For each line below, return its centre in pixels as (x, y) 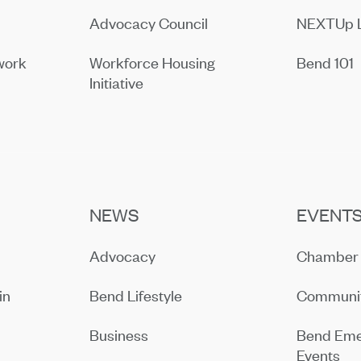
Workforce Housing (153, 62)
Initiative (117, 82)
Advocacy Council (149, 23)
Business (119, 334)
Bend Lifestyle (136, 295)
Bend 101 (326, 62)
